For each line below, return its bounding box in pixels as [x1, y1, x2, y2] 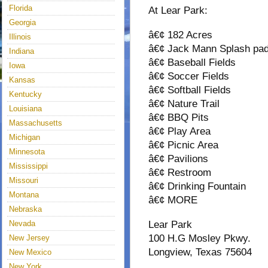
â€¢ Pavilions [148, 153, 209, 165]
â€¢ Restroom [148, 167, 212, 178]
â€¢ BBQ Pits [148, 112, 209, 123]
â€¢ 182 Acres [148, 29, 213, 41]
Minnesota [9, 147, 45, 156]
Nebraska [9, 205, 42, 214]
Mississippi [9, 162, 48, 170]
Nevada [9, 219, 35, 228]
